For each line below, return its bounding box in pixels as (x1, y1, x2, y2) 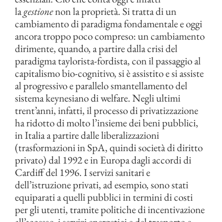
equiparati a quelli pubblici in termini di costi (15, 190, 193, 204)
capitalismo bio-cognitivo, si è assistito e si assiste (15, 66, 204, 80)
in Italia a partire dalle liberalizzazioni (15, 128, 159, 142)
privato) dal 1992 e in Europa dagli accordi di (15, 153, 191, 167)
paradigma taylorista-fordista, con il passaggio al (15, 54, 201, 68)
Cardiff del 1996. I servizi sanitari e (15, 166, 150, 179)
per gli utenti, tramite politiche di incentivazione (15, 203, 205, 217)
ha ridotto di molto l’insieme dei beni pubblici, (15, 116, 198, 130)
